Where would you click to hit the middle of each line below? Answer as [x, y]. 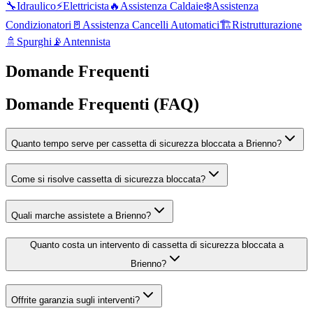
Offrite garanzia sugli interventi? [75, 300]
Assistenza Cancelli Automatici [151, 24]
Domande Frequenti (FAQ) [102, 104]
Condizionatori [38, 24]
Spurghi [34, 41]
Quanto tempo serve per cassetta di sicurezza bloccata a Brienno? [146, 143]
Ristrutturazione [267, 24]
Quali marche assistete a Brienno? [81, 216]
